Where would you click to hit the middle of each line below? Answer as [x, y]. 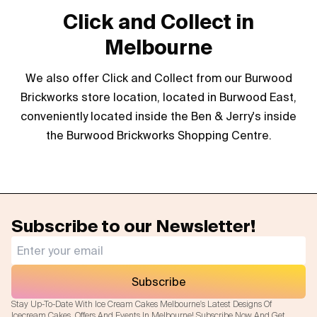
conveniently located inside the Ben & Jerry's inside [158, 116]
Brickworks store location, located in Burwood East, [158, 97]
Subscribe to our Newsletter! [133, 226]
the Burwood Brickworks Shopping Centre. [158, 135]
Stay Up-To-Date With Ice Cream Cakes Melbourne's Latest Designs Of [142, 304]
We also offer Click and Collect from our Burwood [158, 78]
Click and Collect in [158, 22]
